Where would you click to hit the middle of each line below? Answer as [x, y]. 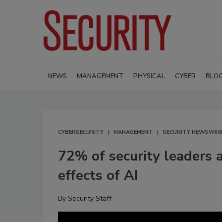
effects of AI [98, 175]
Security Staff [90, 198]
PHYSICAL [149, 76]
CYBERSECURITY [81, 132]
